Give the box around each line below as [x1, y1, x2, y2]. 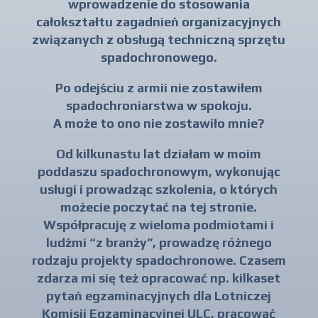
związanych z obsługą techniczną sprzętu [32, 31, 286, 47]
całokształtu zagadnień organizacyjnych [36, 13, 282, 29]
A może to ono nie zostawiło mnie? [53, 115, 265, 131]
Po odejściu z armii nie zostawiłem [55, 79, 263, 95]
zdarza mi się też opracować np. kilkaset [37, 270, 281, 285]
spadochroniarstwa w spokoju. [65, 97, 252, 113]
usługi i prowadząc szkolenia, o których [40, 181, 278, 197]
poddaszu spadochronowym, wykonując [37, 163, 280, 179]
